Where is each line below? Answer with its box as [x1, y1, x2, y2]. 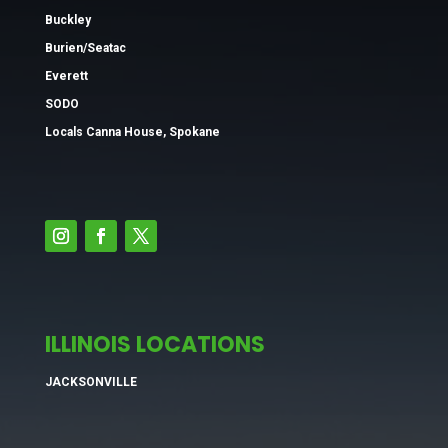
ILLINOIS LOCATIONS [44, 329, 265, 361]
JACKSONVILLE [44, 375, 137, 390]
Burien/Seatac [44, 41, 126, 56]
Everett [44, 69, 88, 84]
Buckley [44, 13, 91, 28]
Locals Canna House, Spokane [44, 125, 220, 140]
